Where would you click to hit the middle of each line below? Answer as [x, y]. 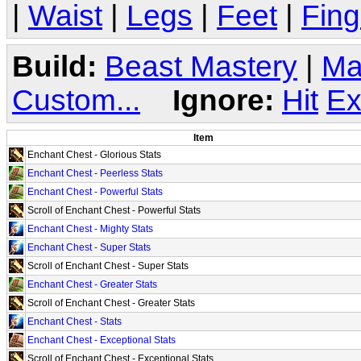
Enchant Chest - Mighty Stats [90, 228]
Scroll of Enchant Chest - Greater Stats [111, 303]
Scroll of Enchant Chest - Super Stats [108, 266]
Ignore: [223, 100]
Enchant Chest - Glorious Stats [94, 154]
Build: [54, 66]
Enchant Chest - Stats [75, 321]
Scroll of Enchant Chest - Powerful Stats [114, 210]
